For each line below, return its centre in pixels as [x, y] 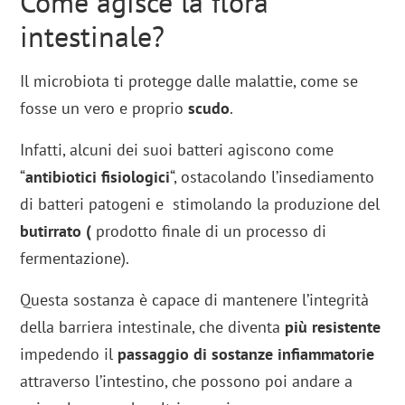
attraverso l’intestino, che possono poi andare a [187, 381]
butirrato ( [58, 231]
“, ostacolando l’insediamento [273, 177]
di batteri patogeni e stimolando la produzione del [200, 204]
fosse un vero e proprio [104, 108]
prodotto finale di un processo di [212, 231]
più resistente [333, 327]
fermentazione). [75, 259]
